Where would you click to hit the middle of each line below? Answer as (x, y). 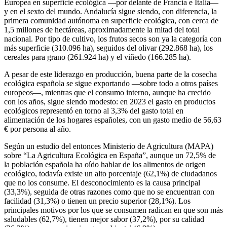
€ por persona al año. (37, 129)
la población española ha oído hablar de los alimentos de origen (105, 165)
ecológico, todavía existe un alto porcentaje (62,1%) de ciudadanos (110, 174)
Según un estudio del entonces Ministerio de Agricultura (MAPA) (109, 146)
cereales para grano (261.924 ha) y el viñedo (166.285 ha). (98, 57)
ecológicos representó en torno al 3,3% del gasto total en (94, 111)
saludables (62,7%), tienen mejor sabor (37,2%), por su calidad (104, 219)
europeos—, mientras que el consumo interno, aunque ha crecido (107, 93)
